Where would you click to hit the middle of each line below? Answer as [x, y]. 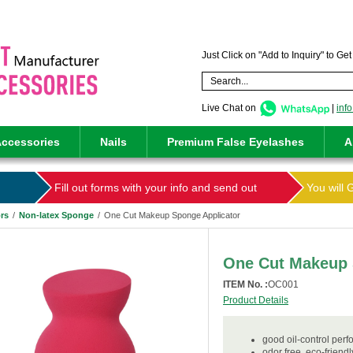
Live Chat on [230, 108]
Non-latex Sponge [56, 215]
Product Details [256, 300]
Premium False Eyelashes [236, 142]
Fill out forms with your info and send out [155, 188]
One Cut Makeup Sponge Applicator [172, 215]
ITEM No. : [245, 284]
